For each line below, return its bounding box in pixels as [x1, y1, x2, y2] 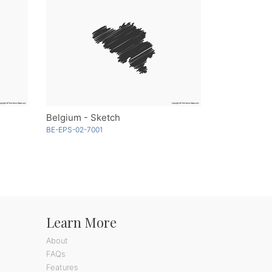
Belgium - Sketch [46, 111, 120, 123]
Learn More [46, 212, 117, 231]
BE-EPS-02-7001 [46, 124, 103, 134]
